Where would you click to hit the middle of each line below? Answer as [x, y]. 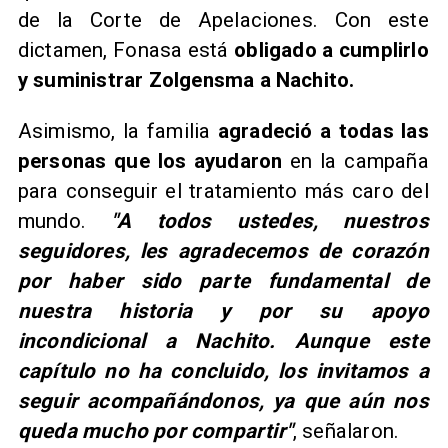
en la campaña [355, 160]
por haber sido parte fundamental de [223, 280]
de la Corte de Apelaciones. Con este [223, 20]
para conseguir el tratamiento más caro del [223, 190]
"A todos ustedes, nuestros [270, 220]
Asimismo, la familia [114, 130]
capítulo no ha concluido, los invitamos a [223, 370]
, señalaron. [346, 430]
